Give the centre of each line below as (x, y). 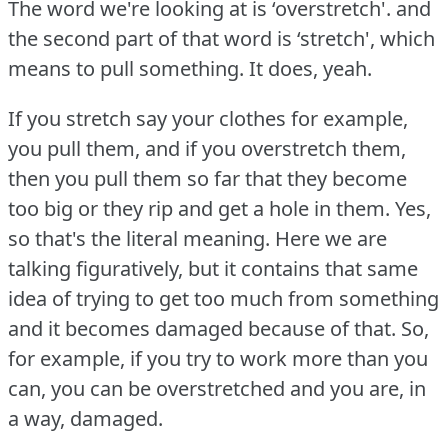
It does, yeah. (310, 68)
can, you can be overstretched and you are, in (217, 388)
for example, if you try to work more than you (218, 358)
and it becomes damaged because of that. (202, 328)
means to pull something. (126, 68)
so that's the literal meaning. (139, 238)
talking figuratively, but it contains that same (213, 268)
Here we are (331, 238)
